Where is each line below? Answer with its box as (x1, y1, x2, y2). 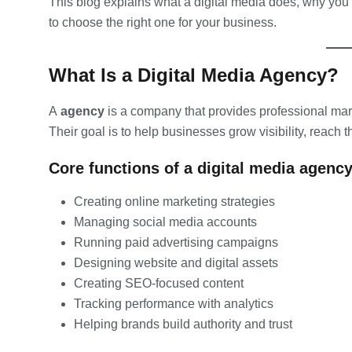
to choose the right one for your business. (49, 15, 277, 29)
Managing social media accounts (74, 214, 257, 229)
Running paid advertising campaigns (74, 235, 278, 249)
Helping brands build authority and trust (74, 317, 292, 331)
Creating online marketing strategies (74, 194, 275, 208)
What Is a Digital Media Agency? (49, 64, 339, 86)
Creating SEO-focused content (74, 276, 244, 290)
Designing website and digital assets (74, 255, 278, 269)
